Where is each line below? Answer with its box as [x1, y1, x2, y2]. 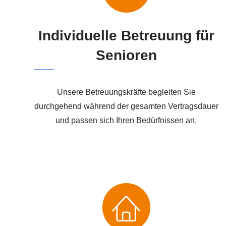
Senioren [95, 47, 157, 63]
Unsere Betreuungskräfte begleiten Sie [56, 87, 196, 96]
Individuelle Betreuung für [38, 27, 214, 43]
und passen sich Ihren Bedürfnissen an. [55, 116, 197, 125]
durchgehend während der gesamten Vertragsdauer [34, 101, 218, 110]
